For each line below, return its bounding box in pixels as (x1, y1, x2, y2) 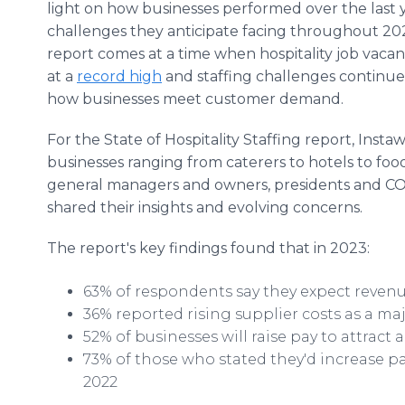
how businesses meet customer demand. (47, 90, 344, 108)
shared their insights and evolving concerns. (47, 199, 363, 216)
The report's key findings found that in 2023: (47, 240, 370, 257)
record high (77, 68, 162, 85)
